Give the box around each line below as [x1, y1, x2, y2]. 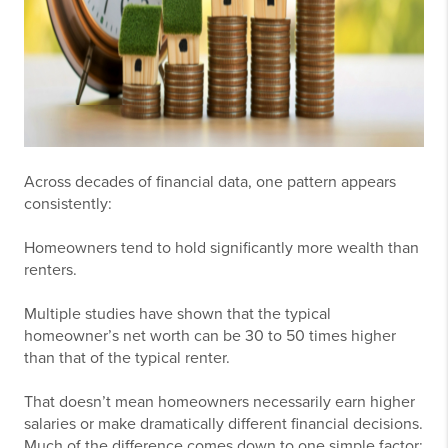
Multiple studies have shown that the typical [24, 304, 331, 324]
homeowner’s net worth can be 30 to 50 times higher [24, 326, 396, 346]
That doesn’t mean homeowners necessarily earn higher [24, 392, 415, 412]
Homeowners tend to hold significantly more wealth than [24, 238, 419, 258]
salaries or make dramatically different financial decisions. [24, 414, 423, 434]
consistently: [24, 194, 112, 214]
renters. [24, 260, 77, 280]
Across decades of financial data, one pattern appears [24, 172, 396, 192]
